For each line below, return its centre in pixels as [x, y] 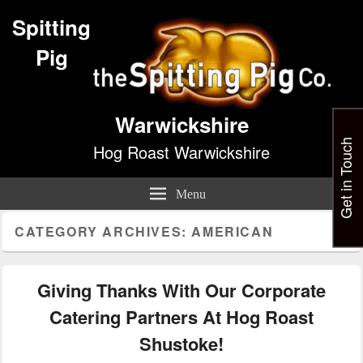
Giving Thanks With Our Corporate [181, 290]
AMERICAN [233, 231]
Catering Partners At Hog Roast [181, 317]
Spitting [52, 27]
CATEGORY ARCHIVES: [103, 231]
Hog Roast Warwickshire [181, 152]
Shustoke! [181, 344]
